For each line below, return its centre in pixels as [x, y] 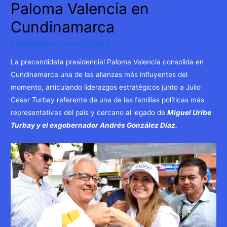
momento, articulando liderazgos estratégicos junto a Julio [106, 87]
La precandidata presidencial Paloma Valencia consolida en [107, 62]
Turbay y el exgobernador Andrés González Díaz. [94, 125]
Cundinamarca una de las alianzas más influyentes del [99, 74]
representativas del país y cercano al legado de [89, 112]
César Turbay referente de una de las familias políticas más [108, 100]
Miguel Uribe [190, 112]
